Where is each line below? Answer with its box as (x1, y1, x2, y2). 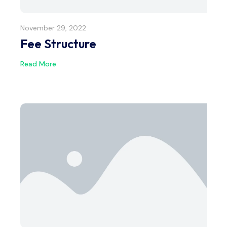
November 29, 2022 (20, 23, 86, 32)
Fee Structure (20, 36, 96, 51)
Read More (20, 59, 56, 68)
